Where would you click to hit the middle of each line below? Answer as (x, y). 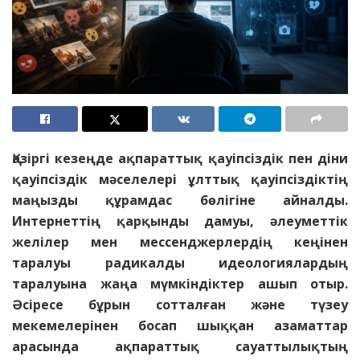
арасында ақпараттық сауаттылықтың (180, 347)
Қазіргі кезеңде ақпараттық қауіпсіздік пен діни (180, 159)
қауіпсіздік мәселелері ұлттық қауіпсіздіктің (180, 180)
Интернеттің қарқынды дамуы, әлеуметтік (180, 221)
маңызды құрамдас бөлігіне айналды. (180, 200)
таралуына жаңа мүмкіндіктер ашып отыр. (180, 284)
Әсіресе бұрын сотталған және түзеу (180, 305)
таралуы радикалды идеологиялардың (180, 263)
